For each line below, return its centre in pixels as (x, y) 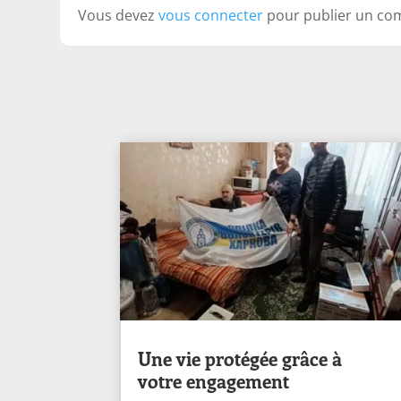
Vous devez (119, 16)
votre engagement (214, 380)
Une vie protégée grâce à (240, 358)
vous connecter (211, 16)
